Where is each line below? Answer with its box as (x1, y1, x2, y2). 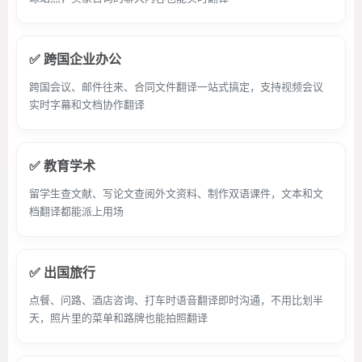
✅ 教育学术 (29, 158, 95, 174)
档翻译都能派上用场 (29, 204, 124, 217)
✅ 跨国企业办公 (29, 51, 121, 67)
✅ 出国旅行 (29, 264, 95, 280)
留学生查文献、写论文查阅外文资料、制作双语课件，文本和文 (29, 187, 323, 200)
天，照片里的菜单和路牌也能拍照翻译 (29, 311, 208, 324)
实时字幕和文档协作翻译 (29, 98, 145, 111)
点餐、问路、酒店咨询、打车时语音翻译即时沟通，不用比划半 (29, 293, 323, 306)
